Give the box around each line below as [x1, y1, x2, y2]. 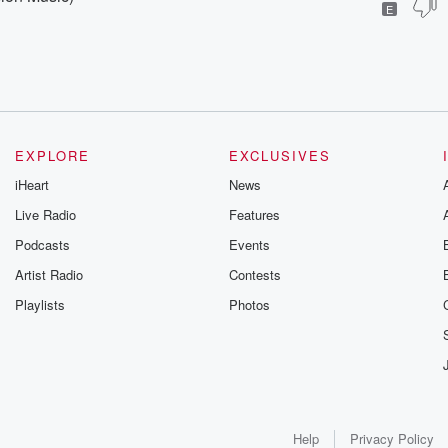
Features [228, 205, 280, 224]
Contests [228, 265, 281, 284]
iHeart [15, 175, 50, 194]
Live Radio [15, 205, 77, 224]
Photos [228, 295, 270, 314]
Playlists [15, 295, 66, 314]
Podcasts [15, 235, 71, 254]
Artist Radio [15, 265, 84, 284]
